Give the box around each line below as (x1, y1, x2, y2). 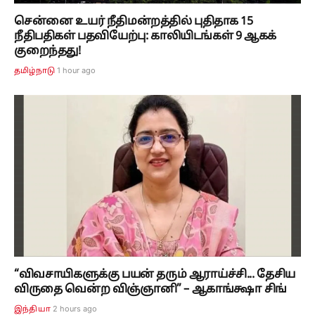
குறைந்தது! (14, 44, 81, 59)
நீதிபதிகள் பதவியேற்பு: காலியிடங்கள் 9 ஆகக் (14, 30, 276, 44)
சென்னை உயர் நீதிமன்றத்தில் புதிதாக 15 (14, 15, 253, 30)
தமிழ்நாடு (14, 66, 56, 77)
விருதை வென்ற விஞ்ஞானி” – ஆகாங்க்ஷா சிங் (14, 282, 287, 297)
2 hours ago (52, 303, 97, 314)
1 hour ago (57, 65, 96, 76)
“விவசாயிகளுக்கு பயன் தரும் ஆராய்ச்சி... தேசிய (14, 267, 296, 282)
